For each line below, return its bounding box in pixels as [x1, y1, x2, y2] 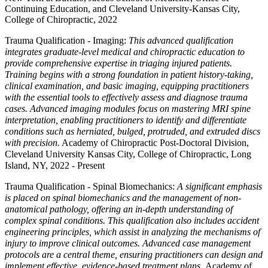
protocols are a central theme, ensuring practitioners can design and [5, 249, 263, 260]
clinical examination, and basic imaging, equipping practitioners [5, 81, 249, 91]
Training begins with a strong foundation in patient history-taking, [5, 69, 253, 80]
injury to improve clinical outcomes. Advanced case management [5, 238, 251, 248]
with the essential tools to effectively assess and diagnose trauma [5, 92, 248, 102]
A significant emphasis [177, 181, 262, 191]
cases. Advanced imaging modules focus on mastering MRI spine [5, 103, 251, 114]
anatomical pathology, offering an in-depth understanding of [5, 204, 233, 214]
